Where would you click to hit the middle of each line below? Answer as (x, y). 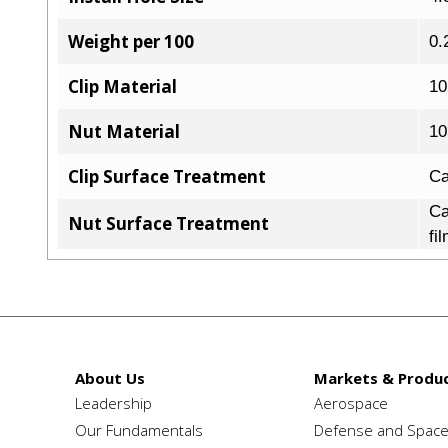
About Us (110, 378)
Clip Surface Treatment (167, 177)
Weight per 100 (131, 42)
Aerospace (350, 403)
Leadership (113, 403)
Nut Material (124, 132)
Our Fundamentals (139, 430)
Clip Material (123, 87)
